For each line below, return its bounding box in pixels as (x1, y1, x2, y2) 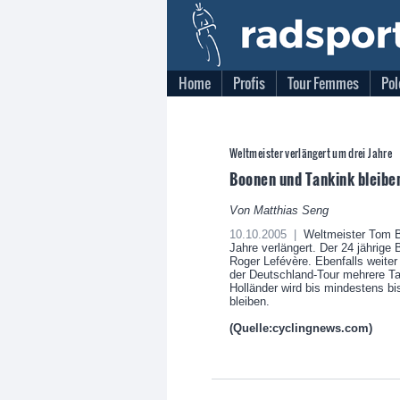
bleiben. (229, 295, 270, 308)
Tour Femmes (287, 72, 359, 94)
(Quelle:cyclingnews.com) (229, 321, 372, 335)
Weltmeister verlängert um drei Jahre (229, 146, 392, 161)
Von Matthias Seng (229, 204, 329, 217)
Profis (233, 72, 265, 94)
